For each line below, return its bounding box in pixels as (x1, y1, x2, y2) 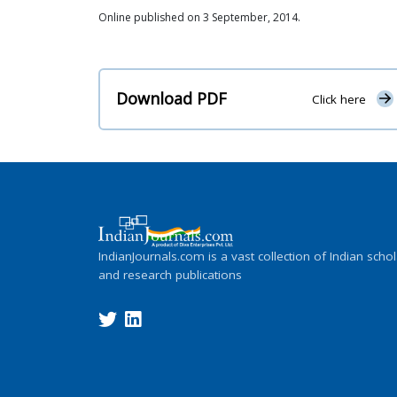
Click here (311, 91, 366, 108)
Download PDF (116, 88, 227, 110)
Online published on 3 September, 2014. (98, 10, 300, 25)
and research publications (98, 266, 242, 283)
